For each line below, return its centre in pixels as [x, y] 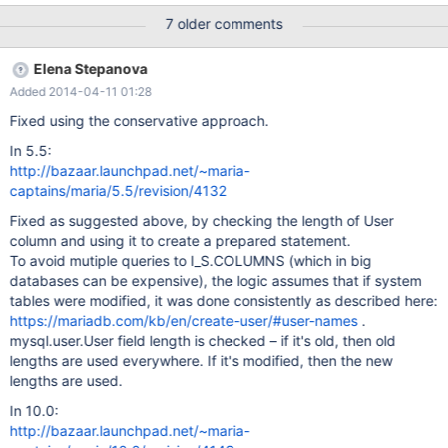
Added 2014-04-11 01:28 [80, 91]
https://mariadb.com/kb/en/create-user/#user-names [183, 320]
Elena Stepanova [90, 68]
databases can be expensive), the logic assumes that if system [215, 280]
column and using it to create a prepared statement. [180, 240]
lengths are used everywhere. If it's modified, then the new [201, 360]
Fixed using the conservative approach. [139, 120]
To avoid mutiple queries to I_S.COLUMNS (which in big [190, 260]
